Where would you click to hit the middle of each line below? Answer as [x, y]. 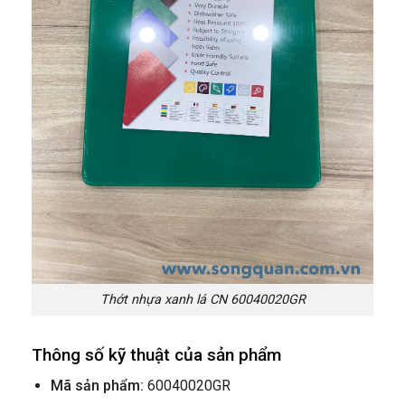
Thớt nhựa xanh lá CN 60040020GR [202, 299]
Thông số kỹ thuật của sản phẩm [156, 354]
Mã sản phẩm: [97, 386]
